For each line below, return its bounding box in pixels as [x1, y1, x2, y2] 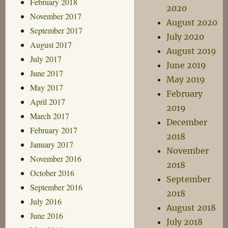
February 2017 [30, 124, 77, 135]
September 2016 [30, 181, 82, 192]
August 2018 [166, 203, 216, 213]
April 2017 [30, 96, 65, 107]
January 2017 [30, 138, 73, 150]
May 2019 [166, 74, 206, 84]
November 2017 [30, 10, 81, 21]
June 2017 [30, 67, 63, 78]
